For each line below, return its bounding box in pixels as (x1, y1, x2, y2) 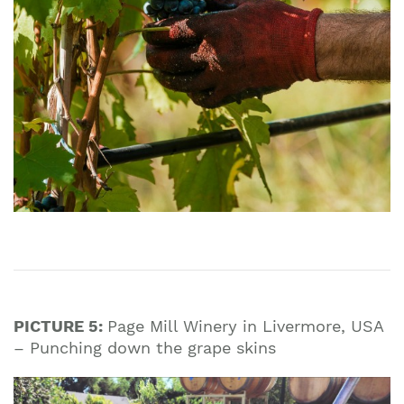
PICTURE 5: (14, 317, 107, 336)
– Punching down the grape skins (14, 338, 281, 358)
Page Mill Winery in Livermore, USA (107, 317, 383, 336)
